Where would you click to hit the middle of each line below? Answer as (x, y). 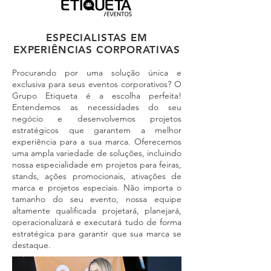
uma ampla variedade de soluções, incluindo (97, 153)
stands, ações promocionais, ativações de (97, 176)
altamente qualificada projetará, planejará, (97, 211)
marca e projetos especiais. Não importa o (97, 188)
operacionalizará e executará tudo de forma (97, 222)
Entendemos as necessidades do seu (97, 107)
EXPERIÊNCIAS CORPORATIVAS (97, 50)
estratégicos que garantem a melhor (97, 130)
